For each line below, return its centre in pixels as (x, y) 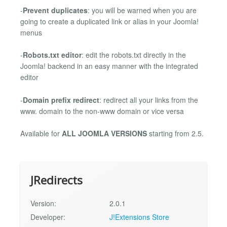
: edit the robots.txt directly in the (134, 55)
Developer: (48, 217)
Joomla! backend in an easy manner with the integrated (109, 66)
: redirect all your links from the (149, 100)
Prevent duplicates (55, 10)
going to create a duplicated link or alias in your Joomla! (109, 21)
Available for (41, 133)
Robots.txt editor (52, 55)
